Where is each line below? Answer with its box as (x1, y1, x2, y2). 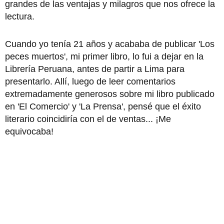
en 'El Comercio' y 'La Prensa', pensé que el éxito (5, 101, 201, 111)
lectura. (5, 11, 34, 21)
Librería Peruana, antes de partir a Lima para (5, 63, 184, 74)
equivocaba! (5, 126, 53, 136)
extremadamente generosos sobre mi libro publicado (5, 88, 214, 99)
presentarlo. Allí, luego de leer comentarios (5, 76, 175, 86)
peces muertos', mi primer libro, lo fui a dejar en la (5, 51, 203, 61)
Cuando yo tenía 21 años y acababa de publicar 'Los (5, 38, 214, 49)
